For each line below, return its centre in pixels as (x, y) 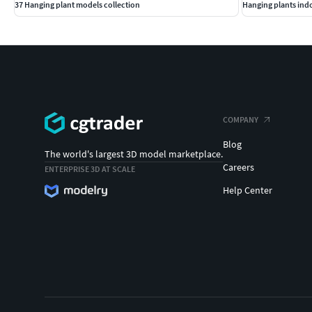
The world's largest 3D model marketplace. (134, 154)
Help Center (248, 190)
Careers (239, 167)
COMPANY (241, 119)
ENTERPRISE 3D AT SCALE (90, 169)
